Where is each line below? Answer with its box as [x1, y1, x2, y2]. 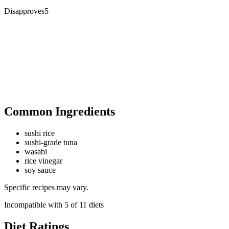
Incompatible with [4, 200, 64, 210]
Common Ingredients [4, 105, 115, 119]
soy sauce [25, 166, 56, 175]
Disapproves [4, 7, 44, 16]
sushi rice [25, 129, 55, 138]
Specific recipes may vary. [4, 183, 88, 192]
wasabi [25, 147, 47, 156]
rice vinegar [25, 156, 62, 166]
